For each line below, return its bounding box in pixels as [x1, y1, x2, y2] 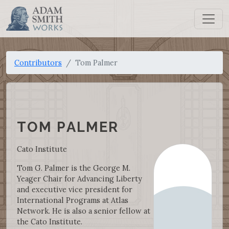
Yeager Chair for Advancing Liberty [17, 173, 142, 184]
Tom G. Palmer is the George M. [17, 163, 130, 173]
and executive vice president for [17, 184, 132, 194]
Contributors [14, 58, 62, 67]
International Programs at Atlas [17, 195, 128, 205]
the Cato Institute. [17, 216, 82, 226]
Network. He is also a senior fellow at [17, 205, 150, 216]
